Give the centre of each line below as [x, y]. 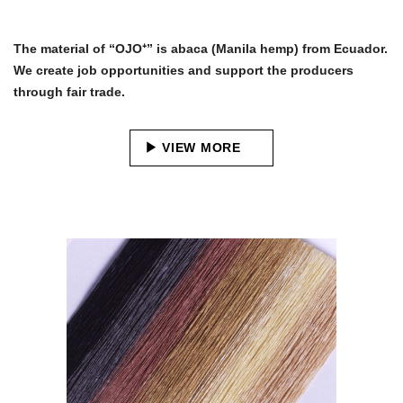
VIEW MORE [201, 148]
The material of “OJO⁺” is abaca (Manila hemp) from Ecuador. [201, 49]
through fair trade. [71, 92]
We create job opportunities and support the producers [184, 70]
